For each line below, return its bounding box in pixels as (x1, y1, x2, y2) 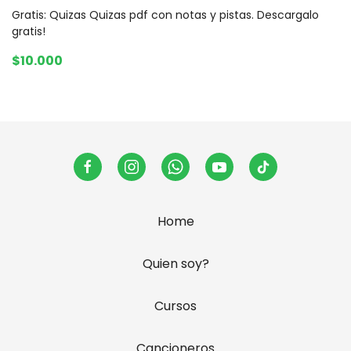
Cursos (154, 296, 197, 315)
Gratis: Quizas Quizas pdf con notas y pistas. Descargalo (12, 6, 319, 23)
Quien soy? (142, 254, 209, 273)
